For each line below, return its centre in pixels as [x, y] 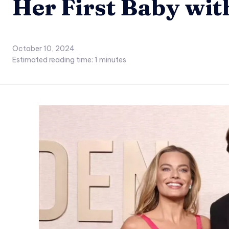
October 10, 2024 [43, 49]
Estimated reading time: [53, 60]
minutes [112, 60]
